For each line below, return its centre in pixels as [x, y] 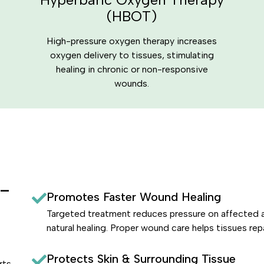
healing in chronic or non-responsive [132, 69]
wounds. [132, 83]
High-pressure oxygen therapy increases [132, 41]
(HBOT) [132, 16]
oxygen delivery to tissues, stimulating [132, 55]
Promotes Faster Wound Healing [133, 197]
